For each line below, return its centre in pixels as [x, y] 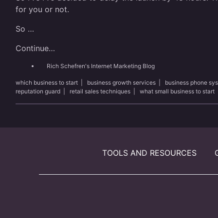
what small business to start [177, 91]
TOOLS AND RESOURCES [149, 153]
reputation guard [38, 91]
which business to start [47, 82]
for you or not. [42, 9]
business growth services [121, 82]
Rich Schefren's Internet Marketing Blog [101, 66]
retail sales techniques [100, 91]
